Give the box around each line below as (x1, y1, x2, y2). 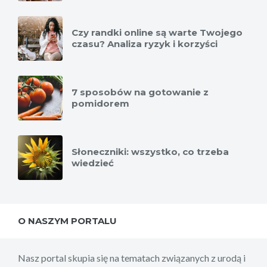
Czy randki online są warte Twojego (72, 27, 243, 39)
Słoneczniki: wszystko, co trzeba (72, 146, 229, 158)
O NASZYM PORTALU (18, 215, 117, 227)
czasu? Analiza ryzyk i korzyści (72, 38, 218, 50)
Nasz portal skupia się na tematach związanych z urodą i (18, 252, 246, 264)
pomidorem (72, 98, 129, 110)
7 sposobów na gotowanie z (72, 86, 209, 98)
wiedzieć (72, 157, 114, 169)
